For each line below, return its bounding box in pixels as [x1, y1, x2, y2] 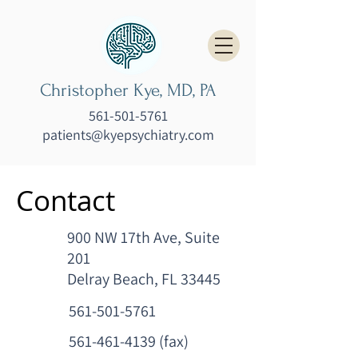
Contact [16, 181, 115, 219]
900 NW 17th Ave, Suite [67, 227, 220, 248]
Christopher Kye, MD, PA [39, 80, 217, 101]
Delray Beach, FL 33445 [67, 268, 221, 289]
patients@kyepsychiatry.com [42, 125, 214, 144]
